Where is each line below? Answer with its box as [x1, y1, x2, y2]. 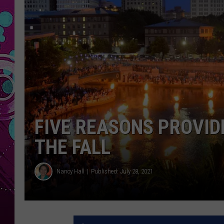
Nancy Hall [56, 167, 84, 175]
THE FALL [34, 135, 110, 159]
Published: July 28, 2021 [91, 167, 153, 175]
